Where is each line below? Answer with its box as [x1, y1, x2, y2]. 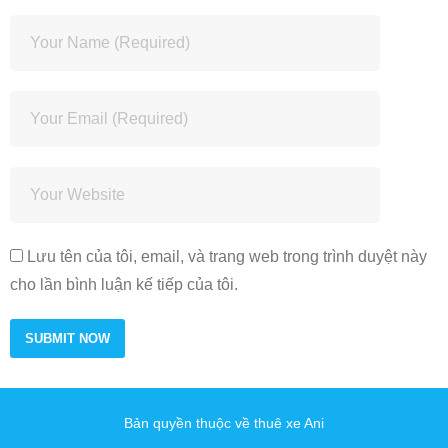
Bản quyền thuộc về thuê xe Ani [124, 415, 324, 432]
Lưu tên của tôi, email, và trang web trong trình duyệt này [27, 248, 427, 266]
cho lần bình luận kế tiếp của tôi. [10, 276, 238, 294]
